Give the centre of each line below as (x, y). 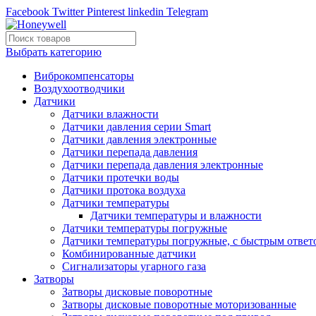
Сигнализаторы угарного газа (134, 266)
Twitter (68, 12)
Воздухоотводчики (79, 89)
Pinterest (106, 12)
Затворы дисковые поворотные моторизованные (179, 304)
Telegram (187, 12)
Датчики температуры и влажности (176, 215)
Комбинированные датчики (129, 254)
